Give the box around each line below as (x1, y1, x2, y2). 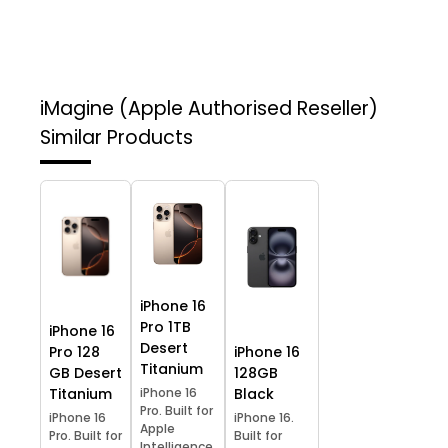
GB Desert (49, 363, 122, 384)
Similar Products (40, 124, 193, 152)
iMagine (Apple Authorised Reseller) (40, 95, 378, 123)
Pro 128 (49, 342, 100, 363)
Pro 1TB (140, 317, 191, 338)
